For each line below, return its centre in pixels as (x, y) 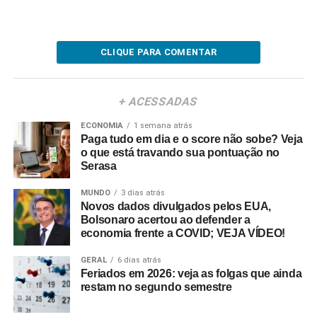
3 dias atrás (143, 193)
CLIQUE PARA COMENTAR (158, 52)
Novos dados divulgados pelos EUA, (176, 206)
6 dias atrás (139, 260)
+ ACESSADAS (159, 102)
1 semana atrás (163, 126)
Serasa (98, 166)
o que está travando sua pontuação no (180, 152)
